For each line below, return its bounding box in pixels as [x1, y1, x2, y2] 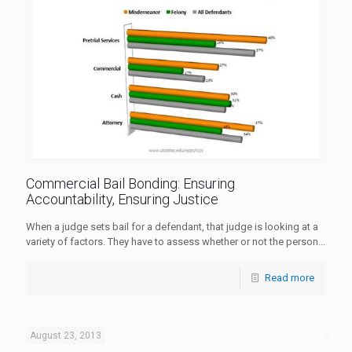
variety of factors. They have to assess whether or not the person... [26, 236, 325, 248]
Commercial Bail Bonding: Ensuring [26, 175, 235, 192]
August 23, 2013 [30, 330, 101, 342]
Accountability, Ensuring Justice [26, 191, 218, 208]
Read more [265, 272, 314, 284]
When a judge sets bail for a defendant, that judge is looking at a [26, 221, 318, 233]
